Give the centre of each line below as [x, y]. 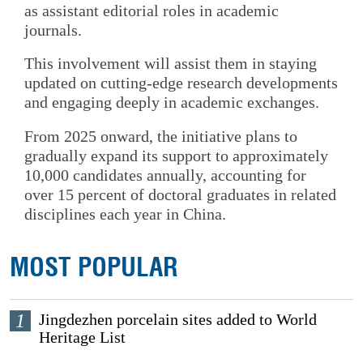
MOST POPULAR [94, 267]
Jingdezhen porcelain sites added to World [178, 319]
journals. [53, 30]
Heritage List [83, 337]
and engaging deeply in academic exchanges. [172, 102]
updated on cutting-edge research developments [181, 83]
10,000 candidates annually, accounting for [165, 175]
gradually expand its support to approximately [176, 155]
